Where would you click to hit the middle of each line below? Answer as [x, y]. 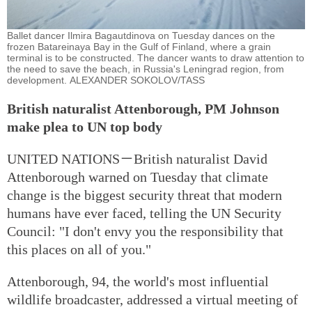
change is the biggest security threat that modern [145, 195]
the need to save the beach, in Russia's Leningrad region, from [146, 69]
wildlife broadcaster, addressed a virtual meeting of [153, 299]
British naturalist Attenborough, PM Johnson [143, 108]
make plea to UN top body [85, 126]
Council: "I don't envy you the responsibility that [145, 231]
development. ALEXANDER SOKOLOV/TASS [106, 80]
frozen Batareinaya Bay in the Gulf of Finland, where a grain [139, 46]
